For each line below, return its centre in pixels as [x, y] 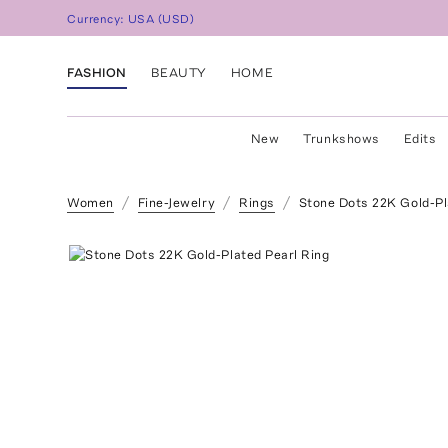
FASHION [97, 72]
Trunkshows [341, 138]
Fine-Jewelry [176, 202]
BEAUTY [178, 72]
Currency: [98, 19]
